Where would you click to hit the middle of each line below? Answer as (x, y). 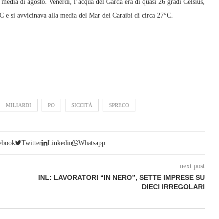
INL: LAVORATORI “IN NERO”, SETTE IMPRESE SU (121, 177)
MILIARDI (19, 105)
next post (192, 166)
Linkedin (60, 143)
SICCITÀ (82, 105)
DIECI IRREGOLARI (173, 187)
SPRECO (119, 105)
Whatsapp (92, 143)
